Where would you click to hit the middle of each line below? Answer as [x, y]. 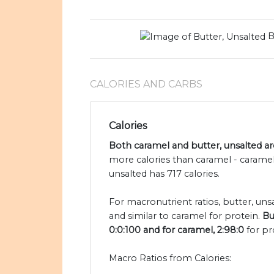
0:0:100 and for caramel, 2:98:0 [176, 230]
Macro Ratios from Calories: [170, 258]
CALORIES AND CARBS [146, 84]
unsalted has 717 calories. [164, 174]
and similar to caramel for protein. [186, 216]
